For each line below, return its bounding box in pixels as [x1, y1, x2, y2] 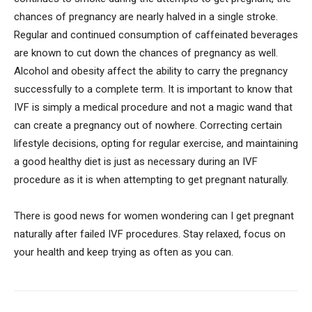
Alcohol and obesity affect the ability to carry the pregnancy [14, 65, 288, 78]
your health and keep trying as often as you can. [14, 246, 233, 259]
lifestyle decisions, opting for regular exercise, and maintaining [14, 137, 298, 150]
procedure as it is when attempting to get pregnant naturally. [14, 173, 288, 187]
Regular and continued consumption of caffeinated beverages [14, 29, 298, 42]
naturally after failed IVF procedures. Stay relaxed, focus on [14, 228, 286, 241]
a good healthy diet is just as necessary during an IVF [14, 155, 258, 169]
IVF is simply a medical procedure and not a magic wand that [14, 101, 292, 114]
